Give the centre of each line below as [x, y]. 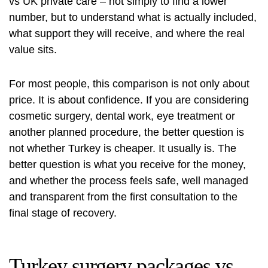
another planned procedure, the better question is [127, 133]
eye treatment [190, 116]
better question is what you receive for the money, [127, 165]
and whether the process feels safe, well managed [129, 181]
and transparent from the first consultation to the [123, 197]
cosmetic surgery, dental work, [83, 116]
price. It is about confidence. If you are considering [129, 100]
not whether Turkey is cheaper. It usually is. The [123, 149]
